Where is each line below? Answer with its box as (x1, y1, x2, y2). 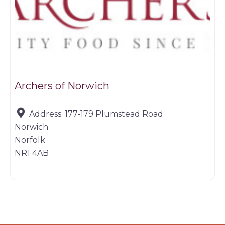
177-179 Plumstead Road (65, 108, 163, 119)
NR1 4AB (15, 148, 49, 158)
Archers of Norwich (15, 79, 109, 92)
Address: (29, 108, 65, 119)
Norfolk (15, 135, 45, 145)
